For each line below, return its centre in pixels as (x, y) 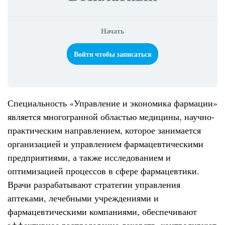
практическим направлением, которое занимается (104, 130)
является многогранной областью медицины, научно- (111, 117)
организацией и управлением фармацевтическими (105, 144)
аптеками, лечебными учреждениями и (83, 198)
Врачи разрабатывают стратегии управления (94, 185)
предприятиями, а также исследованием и (89, 157)
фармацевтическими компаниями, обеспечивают (102, 212)
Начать (113, 31)
